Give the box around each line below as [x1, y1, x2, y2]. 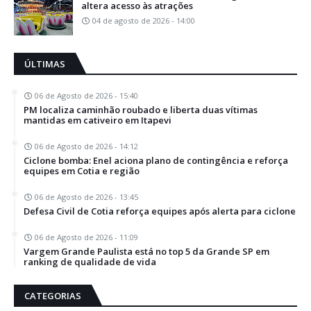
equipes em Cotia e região [24, 164, 140, 177]
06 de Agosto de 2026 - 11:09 [35, 231, 138, 242]
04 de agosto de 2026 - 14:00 [92, 15, 195, 26]
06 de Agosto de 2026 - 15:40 [35, 90, 138, 101]
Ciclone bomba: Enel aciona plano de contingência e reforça [24, 153, 288, 167]
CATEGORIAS [24, 289, 81, 302]
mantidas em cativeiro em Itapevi [24, 113, 171, 126]
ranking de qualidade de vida [24, 255, 156, 268]
